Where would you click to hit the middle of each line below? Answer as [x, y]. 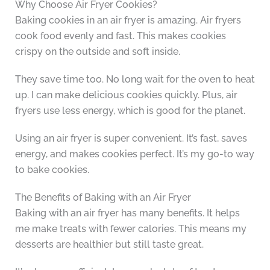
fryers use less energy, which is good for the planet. [130, 111]
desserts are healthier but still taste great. [109, 245]
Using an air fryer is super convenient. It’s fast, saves [131, 139]
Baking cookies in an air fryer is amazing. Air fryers [128, 20]
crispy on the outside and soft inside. [97, 52]
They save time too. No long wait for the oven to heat [135, 80]
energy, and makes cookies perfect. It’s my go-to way [134, 154]
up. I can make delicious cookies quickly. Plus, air [126, 95]
